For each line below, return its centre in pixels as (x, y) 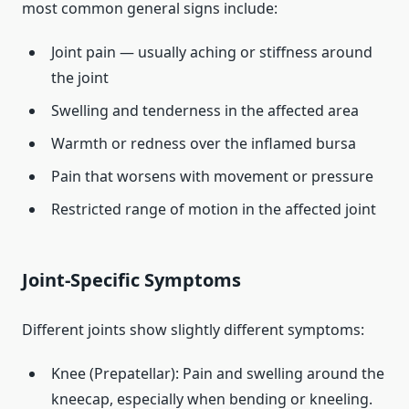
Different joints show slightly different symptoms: (193, 330)
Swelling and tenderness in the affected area (205, 111)
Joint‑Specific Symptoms (131, 280)
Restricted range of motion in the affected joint (214, 210)
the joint (80, 78)
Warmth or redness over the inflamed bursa (204, 144)
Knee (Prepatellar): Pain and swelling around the (218, 374)
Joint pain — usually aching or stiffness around (212, 52)
